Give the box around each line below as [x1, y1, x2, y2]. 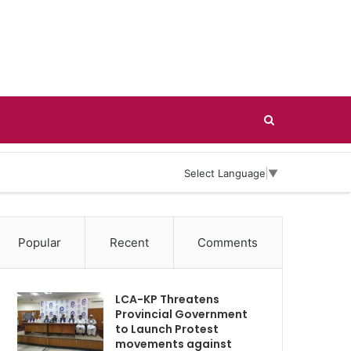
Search [273, 112, 309, 125]
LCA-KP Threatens [115, 291, 220, 307]
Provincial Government [115, 306, 248, 322]
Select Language [184, 166, 266, 179]
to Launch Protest [115, 320, 219, 337]
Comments [197, 234, 259, 250]
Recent [110, 234, 149, 250]
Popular [17, 234, 61, 250]
